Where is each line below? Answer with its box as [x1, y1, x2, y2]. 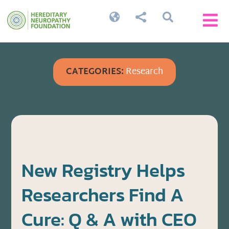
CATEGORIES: [66, 64, 124, 80]
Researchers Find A [21, 180, 184, 210]
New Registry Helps [21, 156, 186, 185]
